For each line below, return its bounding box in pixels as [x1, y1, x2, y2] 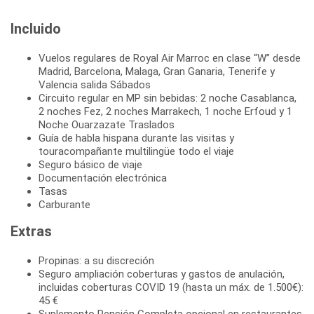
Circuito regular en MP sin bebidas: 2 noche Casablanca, [39, 91, 296, 104]
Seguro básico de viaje [39, 158, 142, 171]
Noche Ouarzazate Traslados [39, 118, 175, 131]
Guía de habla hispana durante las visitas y [39, 131, 234, 144]
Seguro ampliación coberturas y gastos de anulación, [39, 267, 285, 280]
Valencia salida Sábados [39, 78, 151, 91]
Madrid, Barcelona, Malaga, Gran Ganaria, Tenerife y [39, 64, 275, 78]
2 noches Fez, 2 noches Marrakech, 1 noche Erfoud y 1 [39, 104, 292, 118]
